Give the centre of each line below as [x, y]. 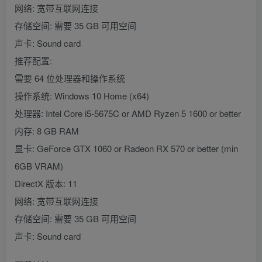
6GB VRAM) [39, 166]
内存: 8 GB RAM [47, 131]
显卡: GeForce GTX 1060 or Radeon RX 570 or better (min [126, 149]
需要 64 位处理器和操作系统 [70, 78]
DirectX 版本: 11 [46, 184]
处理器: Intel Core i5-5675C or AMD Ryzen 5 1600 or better [128, 113]
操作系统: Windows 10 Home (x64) [82, 96]
